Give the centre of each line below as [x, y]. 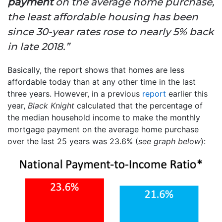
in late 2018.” [38, 46]
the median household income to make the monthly [104, 117]
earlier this [187, 93]
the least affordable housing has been [103, 17]
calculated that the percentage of [139, 105]
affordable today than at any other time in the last [102, 82]
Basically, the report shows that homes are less [96, 70]
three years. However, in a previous [75, 93]
